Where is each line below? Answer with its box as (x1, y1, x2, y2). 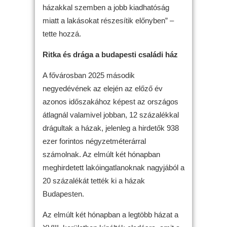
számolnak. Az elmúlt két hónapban (43, 150, 160, 159)
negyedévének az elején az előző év (43, 84, 163, 93)
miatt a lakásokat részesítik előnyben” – (43, 16, 174, 25)
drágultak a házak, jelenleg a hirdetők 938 (43, 124, 179, 133)
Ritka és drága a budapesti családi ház (43, 50, 178, 59)
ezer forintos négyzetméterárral (43, 137, 146, 146)
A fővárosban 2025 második (43, 71, 135, 80)
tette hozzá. (43, 29, 81, 39)
